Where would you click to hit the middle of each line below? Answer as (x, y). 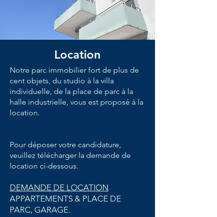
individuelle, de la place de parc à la (71, 91)
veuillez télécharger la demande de (70, 155)
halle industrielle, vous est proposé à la (77, 102)
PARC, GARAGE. (40, 210)
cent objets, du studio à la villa (62, 81)
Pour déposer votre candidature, (65, 145)
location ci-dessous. (44, 166)
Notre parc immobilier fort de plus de (74, 70)
